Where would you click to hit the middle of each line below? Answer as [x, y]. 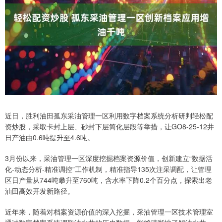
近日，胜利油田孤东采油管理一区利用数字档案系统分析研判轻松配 [109, 116]
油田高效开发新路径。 [40, 191]
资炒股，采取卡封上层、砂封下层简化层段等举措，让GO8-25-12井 [110, 127]
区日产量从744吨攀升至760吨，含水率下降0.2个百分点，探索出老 [109, 180]
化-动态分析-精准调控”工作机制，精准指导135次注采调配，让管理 [108, 169]
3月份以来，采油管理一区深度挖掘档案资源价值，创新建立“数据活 [109, 158]
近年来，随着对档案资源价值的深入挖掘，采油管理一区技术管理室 [109, 212]
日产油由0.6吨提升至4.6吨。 [50, 138]
